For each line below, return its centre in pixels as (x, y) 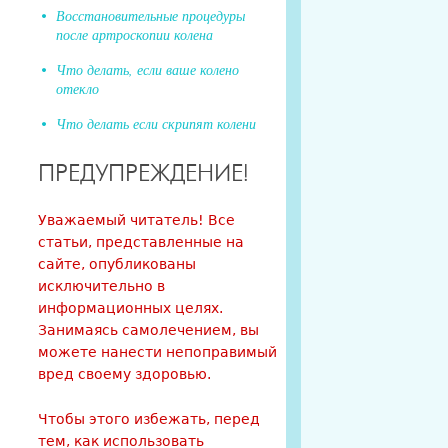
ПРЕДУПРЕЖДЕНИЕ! (143, 174)
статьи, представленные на (141, 241)
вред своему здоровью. (124, 373)
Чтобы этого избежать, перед (149, 418)
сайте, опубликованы (117, 263)
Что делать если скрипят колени (156, 123)
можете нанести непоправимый (157, 351)
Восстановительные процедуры (150, 15)
